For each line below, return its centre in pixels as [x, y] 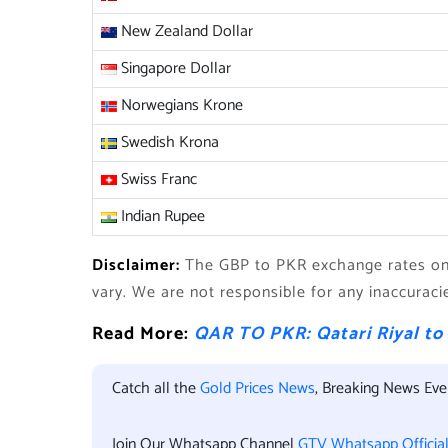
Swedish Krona [168, 142]
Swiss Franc [157, 179]
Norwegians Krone [180, 105]
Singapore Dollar [174, 68]
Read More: [143, 334]
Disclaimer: [138, 265]
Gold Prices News [257, 388]
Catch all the [156, 388]
